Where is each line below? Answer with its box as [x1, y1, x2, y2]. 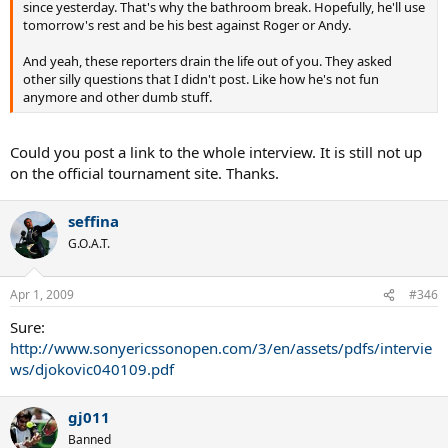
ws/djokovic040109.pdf [10, 359, 174, 380]
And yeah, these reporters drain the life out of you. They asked [23, 52, 392, 71]
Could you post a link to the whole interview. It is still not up [10, 141, 422, 162]
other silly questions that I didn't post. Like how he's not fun [23, 70, 379, 89]
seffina [68, 210, 119, 231]
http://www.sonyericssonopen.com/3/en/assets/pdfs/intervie [10, 338, 432, 359]
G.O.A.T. [68, 234, 110, 252]
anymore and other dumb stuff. [23, 88, 212, 107]
